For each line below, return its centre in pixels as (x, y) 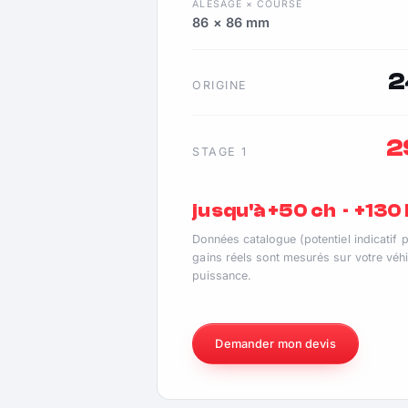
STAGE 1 (220, 151)
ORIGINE (220, 86)
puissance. (222, 276)
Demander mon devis (275, 343)
